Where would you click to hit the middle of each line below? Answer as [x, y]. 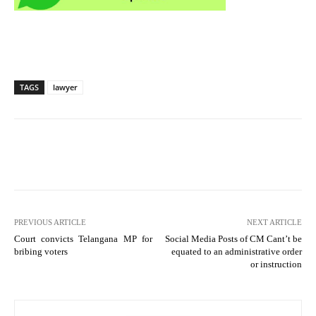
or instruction [276, 264]
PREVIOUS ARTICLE [50, 222]
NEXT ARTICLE [274, 222]
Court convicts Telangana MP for [83, 238]
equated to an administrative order [236, 251]
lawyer [65, 87]
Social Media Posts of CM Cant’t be [233, 238]
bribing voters [41, 251]
